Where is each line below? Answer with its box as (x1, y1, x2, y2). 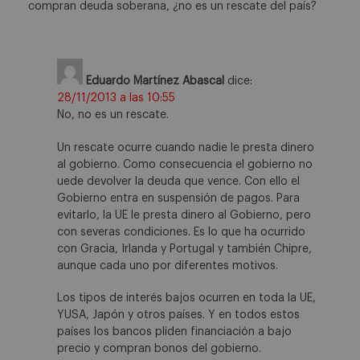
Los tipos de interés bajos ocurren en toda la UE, (57, 292, 316, 305)
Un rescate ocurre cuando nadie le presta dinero (57, 141, 314, 153)
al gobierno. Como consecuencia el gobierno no (57, 158, 313, 170)
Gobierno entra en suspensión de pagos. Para (57, 192, 300, 204)
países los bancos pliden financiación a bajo (57, 326, 292, 338)
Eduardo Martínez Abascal (86, 76, 224, 88)
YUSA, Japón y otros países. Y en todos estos (57, 309, 300, 321)
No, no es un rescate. (57, 109, 169, 121)
